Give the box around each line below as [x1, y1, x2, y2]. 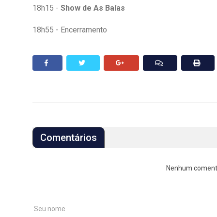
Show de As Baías [61, 3, 125, 13]
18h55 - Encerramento [32, 25, 107, 34]
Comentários [40, 131, 97, 143]
